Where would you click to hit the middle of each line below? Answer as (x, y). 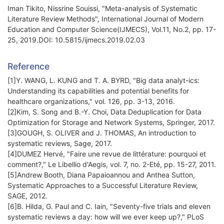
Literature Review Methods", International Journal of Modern (105, 19)
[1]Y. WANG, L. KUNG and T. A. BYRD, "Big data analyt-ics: (103, 80)
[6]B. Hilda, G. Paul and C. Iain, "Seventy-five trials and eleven (109, 206)
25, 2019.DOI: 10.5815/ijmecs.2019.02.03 (76, 40)
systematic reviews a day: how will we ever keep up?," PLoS (106, 217)
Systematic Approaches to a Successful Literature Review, (103, 185)
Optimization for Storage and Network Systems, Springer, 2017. (111, 122)
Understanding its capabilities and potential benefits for (98, 91)
